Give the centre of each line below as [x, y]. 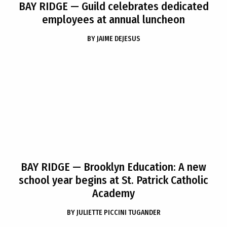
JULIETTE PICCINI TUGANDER [118, 213]
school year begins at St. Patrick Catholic [113, 180]
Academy [113, 193]
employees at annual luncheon [113, 20]
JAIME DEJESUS [118, 39]
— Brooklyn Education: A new [138, 167]
